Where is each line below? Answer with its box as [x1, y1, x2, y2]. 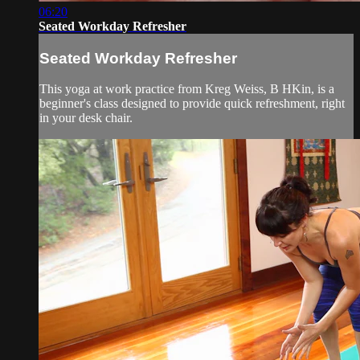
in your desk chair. [39, 111, 133, 125]
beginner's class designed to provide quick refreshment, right [39, 96, 345, 111]
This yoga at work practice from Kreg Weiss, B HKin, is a [39, 82, 334, 96]
